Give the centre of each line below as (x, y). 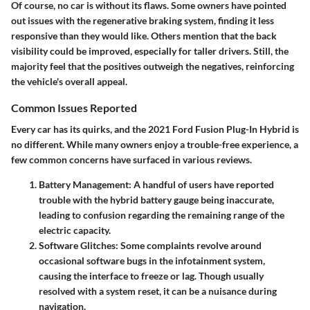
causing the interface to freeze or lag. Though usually (151, 276)
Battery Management (84, 184)
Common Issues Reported (74, 107)
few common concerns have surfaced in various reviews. (131, 159)
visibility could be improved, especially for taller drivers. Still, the (150, 51)
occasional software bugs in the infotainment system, (152, 261)
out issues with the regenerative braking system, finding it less (143, 20)
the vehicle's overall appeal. (69, 81)
